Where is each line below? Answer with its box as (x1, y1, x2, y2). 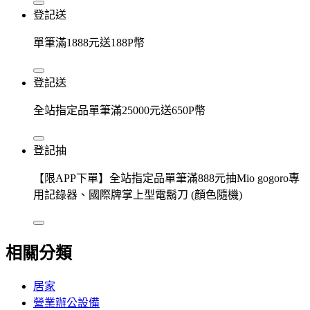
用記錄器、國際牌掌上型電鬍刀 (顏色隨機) (33, 188, 242, 201)
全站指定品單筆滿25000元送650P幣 (33, 104, 206, 116)
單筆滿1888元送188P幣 (33, 36, 145, 48)
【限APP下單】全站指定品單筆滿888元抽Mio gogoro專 (33, 172, 300, 184)
